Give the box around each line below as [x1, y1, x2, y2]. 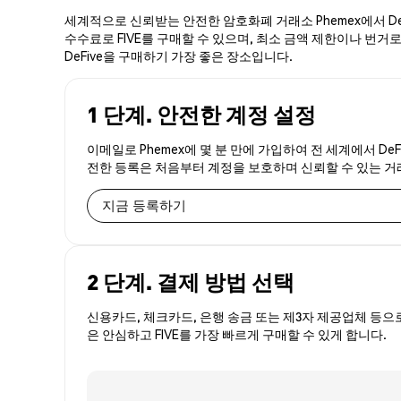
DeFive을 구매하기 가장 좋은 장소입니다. [64, 47, 293, 64]
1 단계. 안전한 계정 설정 [87, 99, 316, 128]
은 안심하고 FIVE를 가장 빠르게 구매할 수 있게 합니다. [87, 325, 387, 342]
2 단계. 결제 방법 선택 [87, 267, 294, 295]
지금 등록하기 [102, 196, 186, 215]
